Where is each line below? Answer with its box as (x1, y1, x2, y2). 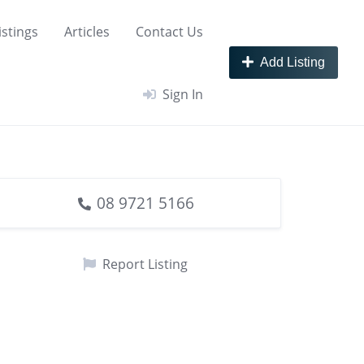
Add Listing (260, 55, 325, 70)
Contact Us (136, 22, 203, 41)
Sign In (162, 84, 203, 103)
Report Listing (102, 255, 188, 274)
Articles (64, 22, 110, 41)
